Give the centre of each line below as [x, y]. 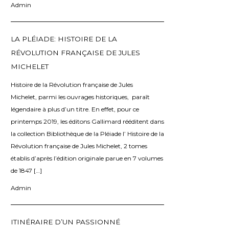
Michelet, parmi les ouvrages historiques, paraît [80, 97]
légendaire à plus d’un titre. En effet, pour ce [75, 109]
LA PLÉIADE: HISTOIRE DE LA [64, 39]
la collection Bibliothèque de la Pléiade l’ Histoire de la [87, 133]
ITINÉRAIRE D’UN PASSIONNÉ [65, 222]
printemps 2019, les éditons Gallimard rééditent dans [87, 121]
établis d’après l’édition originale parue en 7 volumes [87, 158]
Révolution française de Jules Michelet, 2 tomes [79, 146]
